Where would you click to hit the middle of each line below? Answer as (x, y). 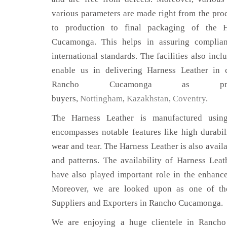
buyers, (66, 98)
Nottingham (101, 98)
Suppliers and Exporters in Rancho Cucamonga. (137, 203)
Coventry (189, 98)
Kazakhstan (148, 98)
